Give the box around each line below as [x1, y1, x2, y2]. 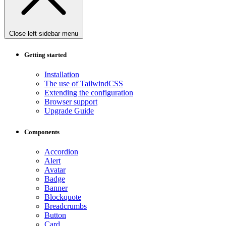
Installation [44, 70, 79, 79]
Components [24, 128, 60, 136]
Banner [44, 183, 68, 192]
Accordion [44, 147, 78, 156]
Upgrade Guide [44, 106, 94, 116]
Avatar [44, 165, 66, 174]
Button [44, 210, 66, 219]
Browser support [44, 97, 97, 106]
